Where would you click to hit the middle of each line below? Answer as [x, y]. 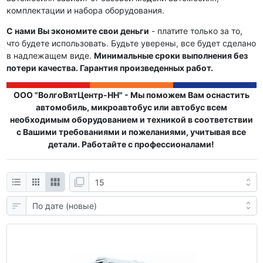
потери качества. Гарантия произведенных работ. [109, 68]
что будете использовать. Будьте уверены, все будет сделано [131, 43]
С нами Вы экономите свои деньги [77, 31]
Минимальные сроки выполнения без [171, 56]
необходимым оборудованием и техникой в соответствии [131, 120]
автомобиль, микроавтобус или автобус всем [131, 107]
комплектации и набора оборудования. [85, 11]
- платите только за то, [195, 31]
